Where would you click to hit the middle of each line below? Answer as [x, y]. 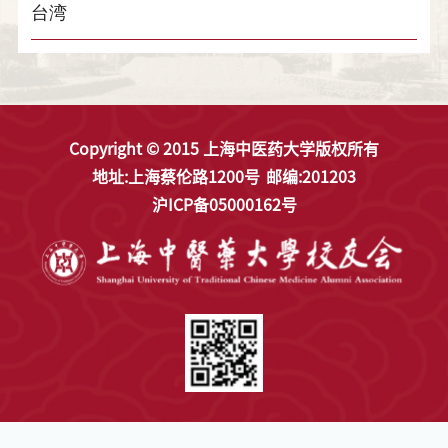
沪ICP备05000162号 [224, 204]
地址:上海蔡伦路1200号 [176, 176]
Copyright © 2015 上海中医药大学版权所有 [224, 148]
